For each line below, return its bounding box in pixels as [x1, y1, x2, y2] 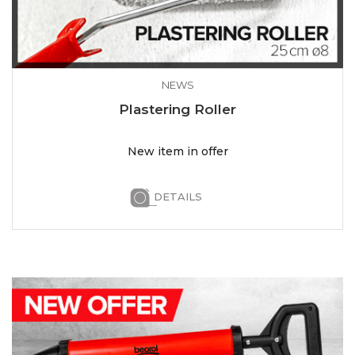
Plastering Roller [119, 101, 236, 118]
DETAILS [153, 190, 202, 204]
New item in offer [127, 144, 228, 159]
